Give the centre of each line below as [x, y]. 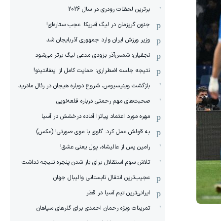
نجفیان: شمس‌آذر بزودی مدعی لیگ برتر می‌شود [92, 55]
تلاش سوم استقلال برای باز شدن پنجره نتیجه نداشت [86, 162]
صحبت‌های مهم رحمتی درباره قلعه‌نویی [103, 101]
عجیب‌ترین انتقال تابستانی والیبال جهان [102, 178]
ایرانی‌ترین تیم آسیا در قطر [118, 193]
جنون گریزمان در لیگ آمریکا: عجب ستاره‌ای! [98, 25]
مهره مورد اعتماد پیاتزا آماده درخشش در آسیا [96, 116]
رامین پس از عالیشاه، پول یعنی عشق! [105, 147]
